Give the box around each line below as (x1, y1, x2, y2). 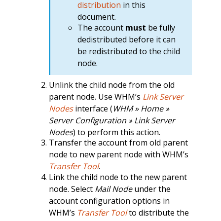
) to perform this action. (73, 126, 160, 138)
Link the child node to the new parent (48, 171, 187, 183)
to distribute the (126, 207, 189, 218)
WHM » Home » (112, 103, 169, 114)
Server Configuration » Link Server (48, 114, 175, 126)
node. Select (48, 183, 95, 194)
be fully (146, 22, 175, 33)
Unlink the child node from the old (48, 79, 175, 90)
